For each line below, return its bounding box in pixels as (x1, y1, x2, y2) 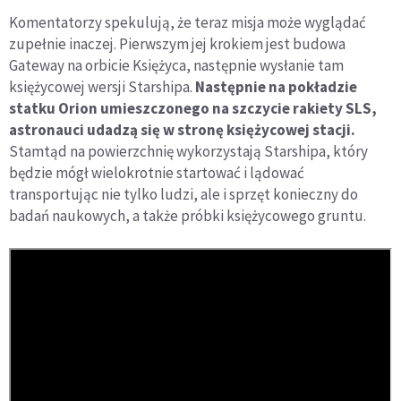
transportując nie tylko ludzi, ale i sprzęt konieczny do (9, 184, 358, 205)
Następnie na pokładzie (195, 77, 357, 98)
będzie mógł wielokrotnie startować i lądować (9, 163, 304, 183)
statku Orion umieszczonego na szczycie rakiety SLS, (9, 98, 377, 119)
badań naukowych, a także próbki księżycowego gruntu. (9, 206, 366, 226)
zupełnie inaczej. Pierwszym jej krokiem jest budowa (9, 34, 346, 55)
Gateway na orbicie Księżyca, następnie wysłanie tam (9, 55, 344, 76)
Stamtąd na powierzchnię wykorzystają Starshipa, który (9, 141, 368, 162)
